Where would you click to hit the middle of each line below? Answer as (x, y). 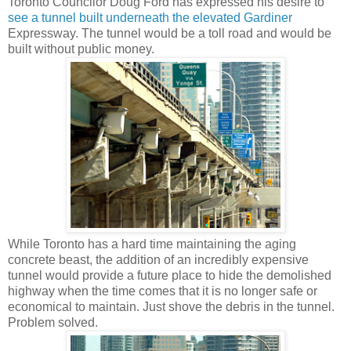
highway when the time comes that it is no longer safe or (163, 291)
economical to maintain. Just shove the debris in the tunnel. (171, 306)
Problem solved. (53, 322)
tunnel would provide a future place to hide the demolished (170, 275)
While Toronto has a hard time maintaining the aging (152, 244)
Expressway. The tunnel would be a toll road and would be (170, 33)
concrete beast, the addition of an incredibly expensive (158, 259)
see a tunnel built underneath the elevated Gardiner (150, 17)
